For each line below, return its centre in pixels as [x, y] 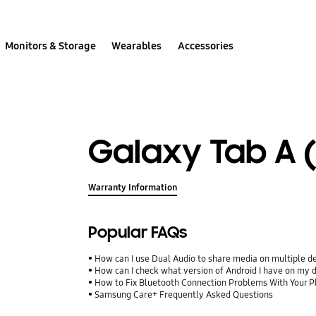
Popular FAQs [138, 233]
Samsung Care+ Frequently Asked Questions [184, 295]
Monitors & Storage [51, 45]
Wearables [137, 45]
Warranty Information [133, 188]
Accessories [205, 45]
